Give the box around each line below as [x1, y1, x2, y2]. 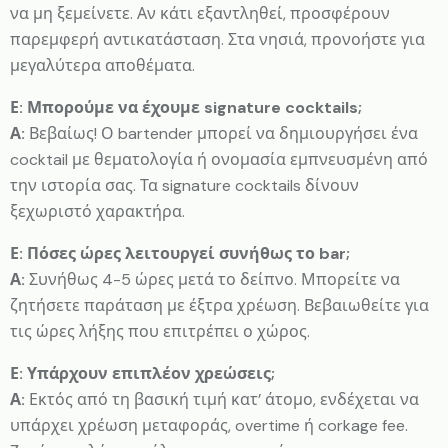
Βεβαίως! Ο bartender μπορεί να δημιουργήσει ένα [25, 122, 418, 144]
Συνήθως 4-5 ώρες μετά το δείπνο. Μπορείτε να [25, 268, 400, 290]
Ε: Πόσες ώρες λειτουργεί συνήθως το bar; [10, 242, 350, 264]
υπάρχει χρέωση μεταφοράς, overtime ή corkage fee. [10, 414, 408, 436]
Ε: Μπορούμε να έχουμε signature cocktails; [10, 96, 362, 118]
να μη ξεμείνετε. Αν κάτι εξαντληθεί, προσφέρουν [10, 2, 390, 24]
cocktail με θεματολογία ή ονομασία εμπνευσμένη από [10, 148, 428, 170]
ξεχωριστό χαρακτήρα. [10, 200, 185, 222]
